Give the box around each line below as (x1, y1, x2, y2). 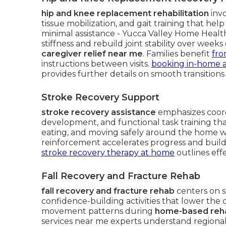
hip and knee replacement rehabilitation (41, 9, 209, 18)
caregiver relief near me (41, 49, 143, 59)
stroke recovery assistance (41, 107, 156, 117)
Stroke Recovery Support (41, 92, 159, 103)
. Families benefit (143, 49, 212, 59)
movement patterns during (41, 206, 155, 216)
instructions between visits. (41, 59, 151, 69)
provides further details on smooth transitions (41, 69, 224, 79)
